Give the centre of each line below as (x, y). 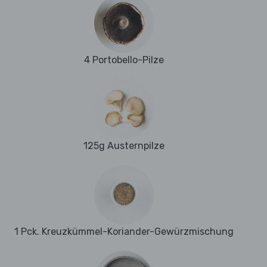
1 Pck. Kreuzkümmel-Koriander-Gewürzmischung (124, 232)
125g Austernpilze (124, 146)
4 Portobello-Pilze (124, 60)
